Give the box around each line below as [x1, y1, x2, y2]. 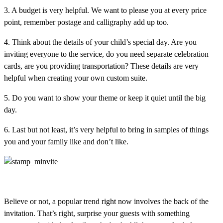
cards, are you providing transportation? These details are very [4, 61, 199, 70]
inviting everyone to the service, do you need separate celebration [4, 49, 209, 58]
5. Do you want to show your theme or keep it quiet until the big [4, 93, 206, 102]
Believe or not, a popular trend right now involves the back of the [4, 197, 209, 206]
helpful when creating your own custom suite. [4, 73, 147, 82]
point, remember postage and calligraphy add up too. [4, 17, 169, 26]
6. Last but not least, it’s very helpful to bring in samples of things [4, 125, 209, 134]
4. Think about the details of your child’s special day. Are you [4, 37, 197, 46]
